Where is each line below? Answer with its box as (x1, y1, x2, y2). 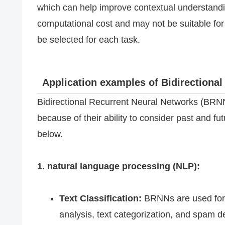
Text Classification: (59, 193, 142, 204)
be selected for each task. (37, 34, 140, 45)
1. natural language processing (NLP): (37, 161, 200, 171)
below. (37, 129, 63, 139)
